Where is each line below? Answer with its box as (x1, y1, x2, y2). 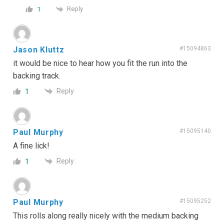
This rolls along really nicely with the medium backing (13, 211, 198, 221)
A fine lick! (13, 140, 49, 150)
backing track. (13, 70, 60, 80)
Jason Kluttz (13, 44, 64, 54)
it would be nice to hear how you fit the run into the (13, 58, 187, 68)
